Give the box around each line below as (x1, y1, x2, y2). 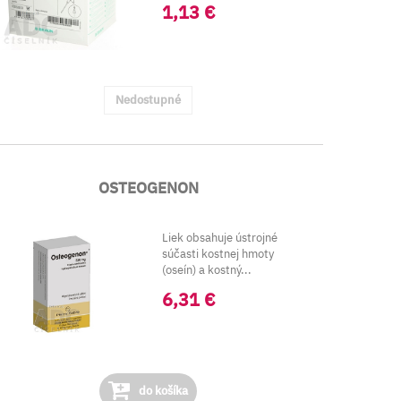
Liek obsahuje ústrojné (161, 230, 277, 245)
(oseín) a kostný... (161, 262, 252, 277)
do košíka (136, 383, 189, 398)
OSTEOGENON (98, 178, 199, 198)
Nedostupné (115, 92, 182, 107)
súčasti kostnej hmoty (161, 246, 274, 261)
